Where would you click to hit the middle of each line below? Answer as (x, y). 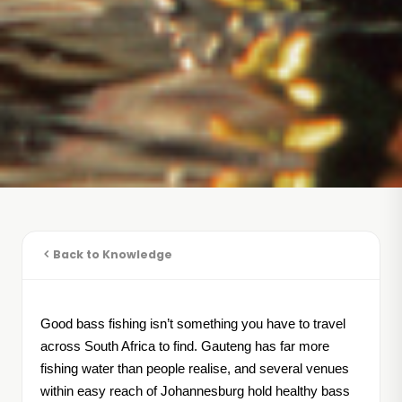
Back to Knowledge (113, 254)
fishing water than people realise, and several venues (195, 369)
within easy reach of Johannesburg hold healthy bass (195, 392)
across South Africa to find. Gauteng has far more (185, 347)
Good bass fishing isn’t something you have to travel (193, 324)
